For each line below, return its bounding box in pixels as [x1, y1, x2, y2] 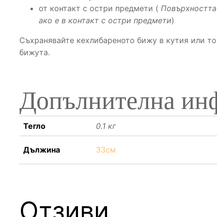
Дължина [23, 145, 60, 155]
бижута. [19, 47, 50, 58]
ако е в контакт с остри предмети [39, 15, 171, 26]
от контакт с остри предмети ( [39, 3, 161, 14]
